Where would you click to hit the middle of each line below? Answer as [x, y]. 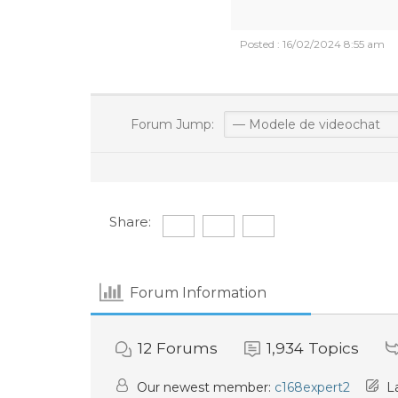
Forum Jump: [170, 124]
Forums [187, 348]
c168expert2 [312, 387]
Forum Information [199, 292]
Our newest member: [204, 387]
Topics [334, 348]
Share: [130, 222]
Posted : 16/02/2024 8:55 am [312, 44]
